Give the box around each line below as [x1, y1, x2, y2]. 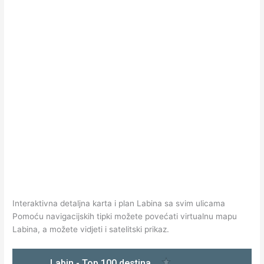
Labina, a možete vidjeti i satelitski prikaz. [12, 225, 170, 235]
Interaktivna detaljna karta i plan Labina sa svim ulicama [12, 199, 226, 209]
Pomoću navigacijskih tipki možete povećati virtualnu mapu [12, 212, 237, 222]
